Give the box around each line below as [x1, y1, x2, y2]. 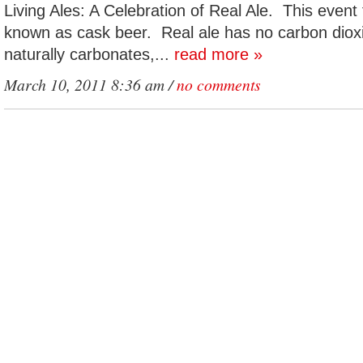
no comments [177, 74, 261, 95]
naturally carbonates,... [4, 45, 174, 63]
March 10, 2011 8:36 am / [4, 74, 177, 95]
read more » [174, 45, 263, 63]
